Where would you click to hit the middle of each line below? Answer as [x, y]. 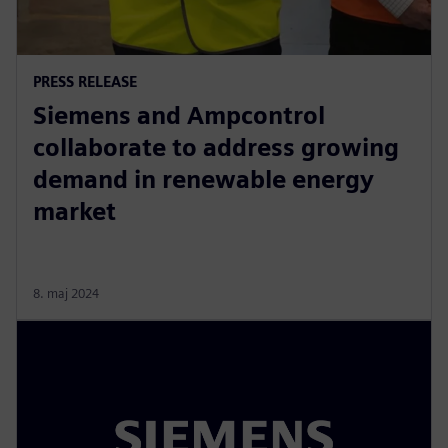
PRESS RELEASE [85, 81]
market [74, 211]
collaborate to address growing [216, 147]
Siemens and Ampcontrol [179, 115]
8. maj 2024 [66, 293]
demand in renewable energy [203, 179]
